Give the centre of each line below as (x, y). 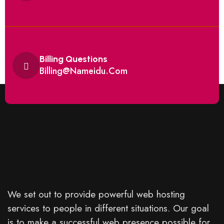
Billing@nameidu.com (83, 71)
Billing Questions (73, 59)
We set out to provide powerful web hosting (96, 194)
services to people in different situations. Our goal (108, 208)
